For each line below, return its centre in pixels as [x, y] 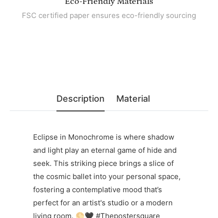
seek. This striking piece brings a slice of [103, 163]
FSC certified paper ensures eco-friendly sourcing [109, 16]
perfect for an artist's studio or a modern [103, 203]
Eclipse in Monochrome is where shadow [104, 137]
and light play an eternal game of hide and [105, 150]
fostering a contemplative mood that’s [98, 190]
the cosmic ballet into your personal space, [107, 177]
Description [81, 99]
